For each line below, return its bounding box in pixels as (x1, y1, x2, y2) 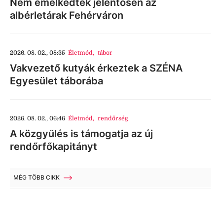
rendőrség (97, 115, 128, 122)
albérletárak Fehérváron (10, 9, 123, 21)
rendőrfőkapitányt (10, 141, 97, 152)
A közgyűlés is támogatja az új (10, 128, 153, 140)
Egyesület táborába (10, 75, 103, 87)
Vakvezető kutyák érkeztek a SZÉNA (10, 62, 183, 74)
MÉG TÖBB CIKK (13, 174, 60, 181)
